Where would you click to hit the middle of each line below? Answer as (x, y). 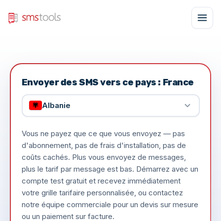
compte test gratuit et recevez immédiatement (101, 181)
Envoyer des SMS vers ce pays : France (108, 82)
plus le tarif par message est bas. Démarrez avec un (110, 169)
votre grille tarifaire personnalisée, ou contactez (102, 192)
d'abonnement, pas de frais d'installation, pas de (104, 145)
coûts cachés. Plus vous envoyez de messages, (104, 157)
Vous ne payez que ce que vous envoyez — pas (103, 133)
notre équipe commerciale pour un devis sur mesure (110, 204)
